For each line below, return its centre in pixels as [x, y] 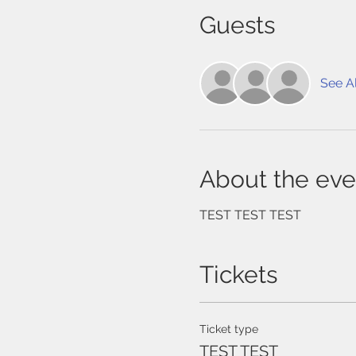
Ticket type [228, 329]
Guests [237, 25]
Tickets [238, 275]
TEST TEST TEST [250, 215]
